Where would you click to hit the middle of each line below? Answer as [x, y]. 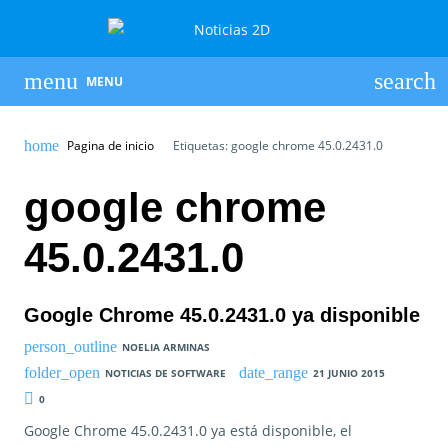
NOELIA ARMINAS [165, 347]
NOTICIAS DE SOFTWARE [165, 372]
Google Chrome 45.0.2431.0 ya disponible [222, 314]
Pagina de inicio [110, 145]
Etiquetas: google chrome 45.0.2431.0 [276, 145]
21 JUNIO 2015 [349, 372]
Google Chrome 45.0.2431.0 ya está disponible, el [188, 431]
